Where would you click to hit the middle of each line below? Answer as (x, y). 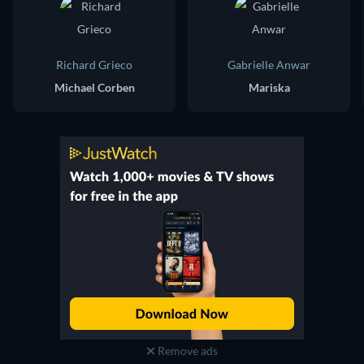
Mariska (269, 87)
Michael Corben (94, 87)
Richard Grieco (94, 65)
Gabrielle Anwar (269, 65)
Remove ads (186, 351)
